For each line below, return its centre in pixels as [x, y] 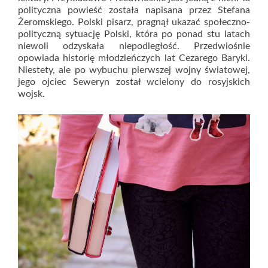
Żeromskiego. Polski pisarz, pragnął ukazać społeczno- [134, 22]
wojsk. [31, 94]
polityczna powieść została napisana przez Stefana [134, 10]
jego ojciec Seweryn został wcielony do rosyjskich [134, 82]
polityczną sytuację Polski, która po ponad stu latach [134, 34]
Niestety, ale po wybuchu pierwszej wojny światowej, [134, 70]
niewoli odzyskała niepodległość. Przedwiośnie [134, 46]
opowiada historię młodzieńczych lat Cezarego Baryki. [134, 58]
